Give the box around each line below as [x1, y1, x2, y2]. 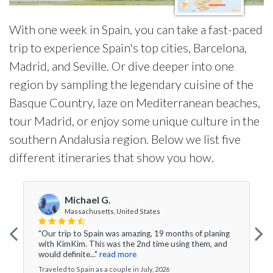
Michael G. [65, 194, 111, 205]
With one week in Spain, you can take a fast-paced [9, 22, 263, 37]
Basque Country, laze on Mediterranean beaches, [9, 95, 260, 110]
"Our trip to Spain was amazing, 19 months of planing [38, 228, 230, 238]
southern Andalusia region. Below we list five [9, 132, 241, 146]
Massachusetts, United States [65, 207, 160, 215]
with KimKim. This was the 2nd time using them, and [38, 238, 227, 249]
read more [99, 249, 136, 259]
